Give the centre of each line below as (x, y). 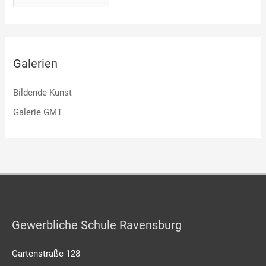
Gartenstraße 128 (46, 253)
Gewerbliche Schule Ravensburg (97, 225)
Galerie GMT (38, 113)
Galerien (36, 64)
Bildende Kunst (43, 93)
